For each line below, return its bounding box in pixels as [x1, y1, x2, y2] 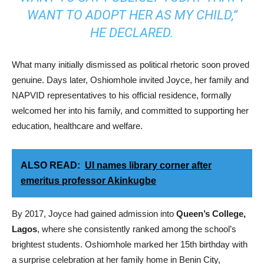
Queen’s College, [176, 209, 246, 219]
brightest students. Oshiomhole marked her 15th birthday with [12, 239, 247, 249]
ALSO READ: [21, 160, 80, 170]
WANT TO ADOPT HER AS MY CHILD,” [27, 8, 237, 22]
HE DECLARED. [90, 25, 174, 40]
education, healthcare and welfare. [12, 121, 143, 131]
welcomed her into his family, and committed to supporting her [12, 105, 249, 115]
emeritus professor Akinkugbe [21, 176, 156, 186]
